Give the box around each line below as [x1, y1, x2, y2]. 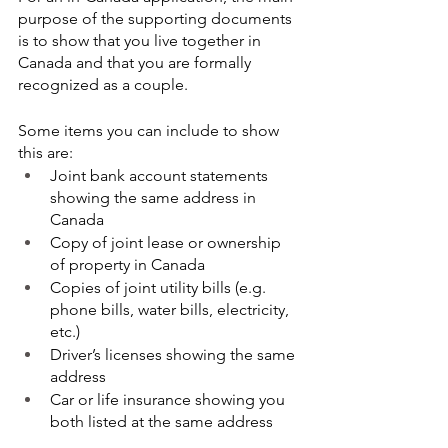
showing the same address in [50, 187, 260, 207]
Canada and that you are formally [18, 52, 255, 72]
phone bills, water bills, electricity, [50, 299, 293, 319]
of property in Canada [50, 254, 205, 274]
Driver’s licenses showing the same [50, 344, 299, 364]
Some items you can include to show [18, 120, 283, 140]
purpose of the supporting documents [18, 8, 296, 28]
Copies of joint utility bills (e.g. [50, 277, 270, 297]
